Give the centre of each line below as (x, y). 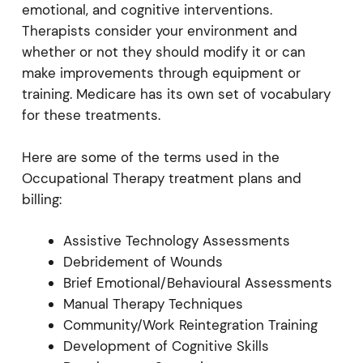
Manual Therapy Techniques (153, 304)
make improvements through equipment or (161, 73)
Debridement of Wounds (143, 262)
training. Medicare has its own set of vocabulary (176, 94)
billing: (41, 199)
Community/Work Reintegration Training (190, 325)
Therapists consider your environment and (159, 31)
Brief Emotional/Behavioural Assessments (197, 283)
